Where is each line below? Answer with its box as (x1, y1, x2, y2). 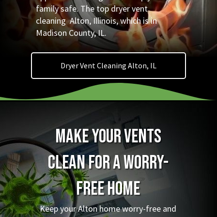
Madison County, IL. (36, 27, 107, 38)
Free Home (76, 178, 140, 201)
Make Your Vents (55, 125, 161, 148)
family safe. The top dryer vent (36, 3, 148, 14)
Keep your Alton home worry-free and (40, 203, 176, 214)
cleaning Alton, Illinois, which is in (36, 15, 157, 26)
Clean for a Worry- (47, 152, 169, 174)
